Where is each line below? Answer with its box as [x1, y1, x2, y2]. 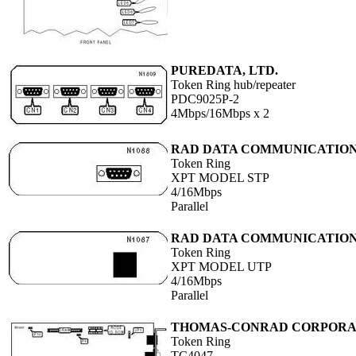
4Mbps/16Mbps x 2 [171, 106, 269, 121]
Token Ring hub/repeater [171, 78, 296, 92]
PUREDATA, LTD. [171, 64, 278, 78]
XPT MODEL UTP [171, 260, 272, 274]
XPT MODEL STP [171, 171, 269, 185]
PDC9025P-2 [171, 92, 239, 106]
